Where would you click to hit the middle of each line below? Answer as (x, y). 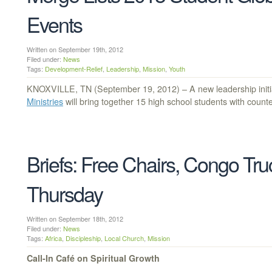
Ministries (45, 101)
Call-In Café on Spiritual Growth (93, 258)
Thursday (65, 193)
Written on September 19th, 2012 (80, 49)
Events (54, 24)
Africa (53, 238)
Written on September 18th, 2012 (80, 218)
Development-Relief (74, 68)
